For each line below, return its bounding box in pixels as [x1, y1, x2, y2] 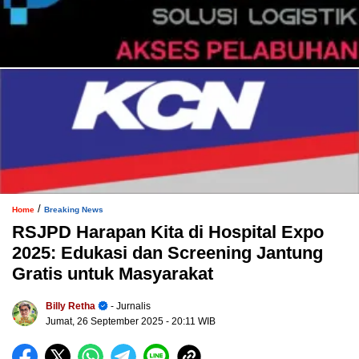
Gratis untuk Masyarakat [12, 264, 213, 284]
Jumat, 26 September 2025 [46, 316, 166, 328]
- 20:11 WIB [166, 316, 216, 328]
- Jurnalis [108, 301, 151, 313]
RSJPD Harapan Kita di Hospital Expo [12, 222, 324, 243]
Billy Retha [46, 301, 95, 313]
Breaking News [44, 205, 103, 215]
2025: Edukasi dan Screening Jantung [12, 243, 323, 264]
